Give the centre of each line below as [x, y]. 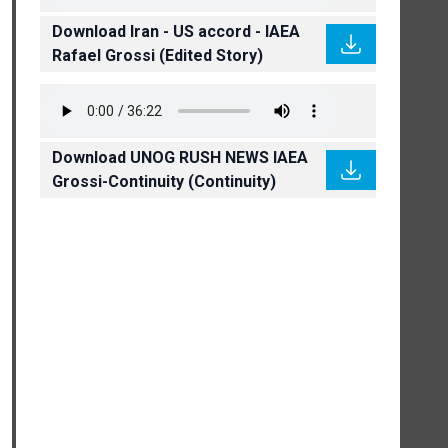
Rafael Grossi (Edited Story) [157, 56]
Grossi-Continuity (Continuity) [164, 182]
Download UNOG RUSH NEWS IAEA [180, 158]
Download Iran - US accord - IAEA [176, 32]
